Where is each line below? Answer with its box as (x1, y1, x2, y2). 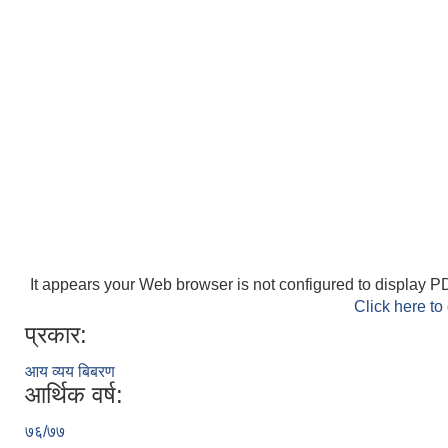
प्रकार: (25, 321, 87, 348)
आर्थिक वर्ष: (25, 381, 123, 408)
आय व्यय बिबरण (25, 363, 115, 380)
